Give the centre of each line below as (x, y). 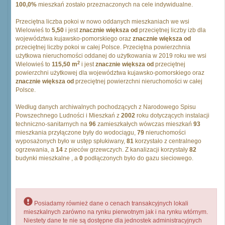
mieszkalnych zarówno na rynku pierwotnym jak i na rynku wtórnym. (116, 212)
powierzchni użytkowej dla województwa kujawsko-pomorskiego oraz (110, 73)
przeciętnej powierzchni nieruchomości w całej (138, 81)
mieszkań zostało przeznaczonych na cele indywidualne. (115, 5)
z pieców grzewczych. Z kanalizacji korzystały (126, 150)
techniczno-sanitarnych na (52, 124)
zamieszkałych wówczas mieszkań (145, 124)
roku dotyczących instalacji (172, 116)
